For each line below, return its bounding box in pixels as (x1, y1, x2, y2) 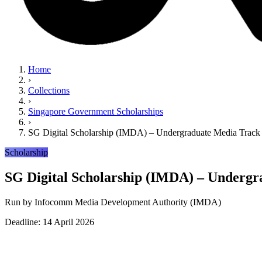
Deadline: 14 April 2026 (5, 216, 94, 227)
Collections (28, 85, 70, 95)
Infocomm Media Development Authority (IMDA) (35, 196, 221, 207)
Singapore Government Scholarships (28, 106, 163, 116)
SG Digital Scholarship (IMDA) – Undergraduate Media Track (28, 127, 260, 137)
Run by (5, 196, 35, 207)
